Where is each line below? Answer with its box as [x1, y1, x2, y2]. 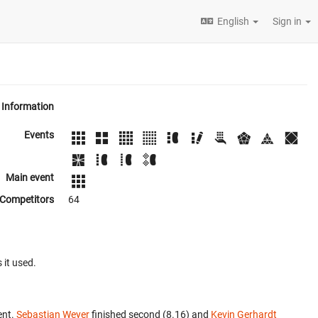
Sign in [273, 16, 304, 27]
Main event [6, 172, 54, 184]
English [217, 16, 249, 27]
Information [1, 101, 54, 112]
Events [24, 129, 54, 141]
